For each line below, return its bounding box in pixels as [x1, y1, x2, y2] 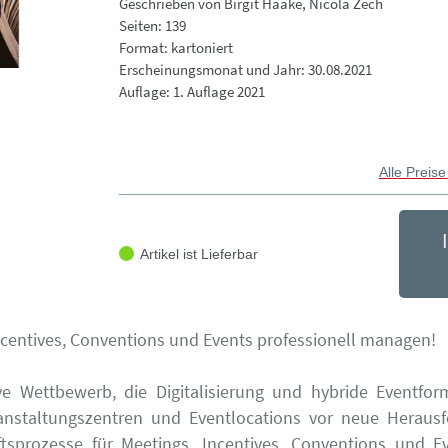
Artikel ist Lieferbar [139, 245, 258, 262]
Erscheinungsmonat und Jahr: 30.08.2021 [118, 60, 372, 79]
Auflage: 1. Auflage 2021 [118, 82, 265, 101]
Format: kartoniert [118, 38, 233, 57]
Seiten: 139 [118, 16, 186, 35]
